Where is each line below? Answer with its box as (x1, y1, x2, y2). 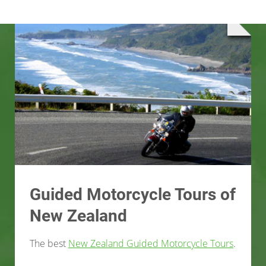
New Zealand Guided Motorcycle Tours (68, 236, 233, 250)
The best (30, 236, 68, 250)
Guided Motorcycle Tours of (30, 184, 236, 204)
